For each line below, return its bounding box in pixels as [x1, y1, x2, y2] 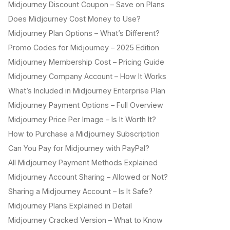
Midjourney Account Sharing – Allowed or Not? [8, 172, 168, 182]
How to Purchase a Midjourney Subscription [8, 129, 160, 139]
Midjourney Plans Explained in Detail [8, 201, 132, 210]
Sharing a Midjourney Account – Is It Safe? [8, 187, 152, 196]
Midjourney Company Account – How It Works [8, 72, 166, 81]
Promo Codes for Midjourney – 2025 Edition [8, 43, 159, 52]
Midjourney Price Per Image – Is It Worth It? [8, 115, 156, 124]
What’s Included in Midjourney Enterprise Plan [8, 86, 165, 95]
